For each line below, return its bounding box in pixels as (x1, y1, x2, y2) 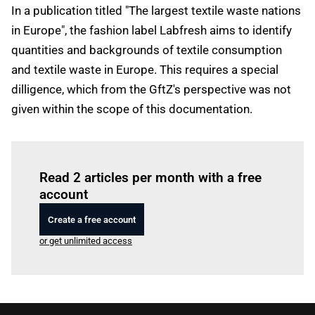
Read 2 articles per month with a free (39, 169, 262, 186)
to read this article (133, 153, 206, 163)
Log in (109, 153, 133, 163)
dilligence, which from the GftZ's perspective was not (11, 82, 291, 96)
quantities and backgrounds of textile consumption (11, 43, 282, 57)
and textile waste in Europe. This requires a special (11, 63, 278, 77)
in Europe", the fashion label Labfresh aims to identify (11, 23, 292, 37)
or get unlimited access (39, 236, 132, 246)
